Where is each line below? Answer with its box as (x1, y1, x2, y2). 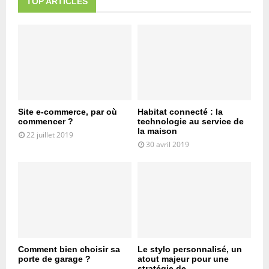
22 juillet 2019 (26, 129, 73, 140)
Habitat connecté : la (138, 106, 223, 116)
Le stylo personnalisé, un (138, 244, 242, 254)
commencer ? (18, 116, 73, 126)
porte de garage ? (18, 253, 91, 264)
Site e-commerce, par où (18, 106, 117, 116)
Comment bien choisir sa (18, 244, 120, 254)
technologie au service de (138, 116, 244, 126)
